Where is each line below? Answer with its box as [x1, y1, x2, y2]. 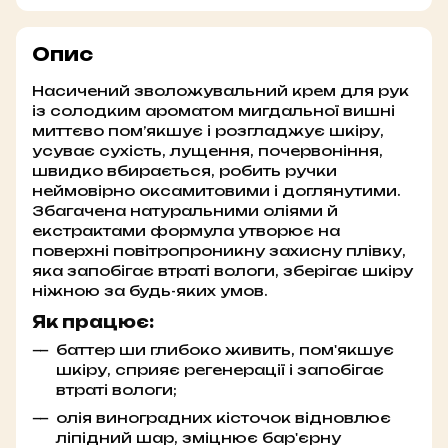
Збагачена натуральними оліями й [32, 202, 338, 220]
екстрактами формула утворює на [32, 222, 340, 240]
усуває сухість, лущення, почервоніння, [32, 142, 383, 160]
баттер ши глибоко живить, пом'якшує [56, 340, 394, 358]
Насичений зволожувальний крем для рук [32, 82, 409, 100]
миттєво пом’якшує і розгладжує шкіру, [32, 122, 384, 140]
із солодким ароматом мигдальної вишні [32, 102, 395, 120]
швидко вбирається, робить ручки [32, 162, 337, 180]
